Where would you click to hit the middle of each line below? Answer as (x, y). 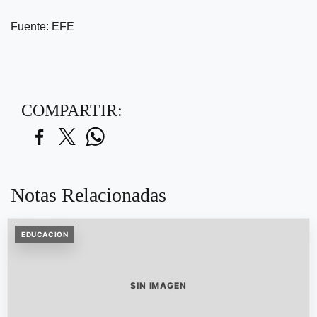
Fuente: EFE (42, 27)
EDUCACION (45, 235)
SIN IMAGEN (158, 286)
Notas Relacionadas (88, 195)
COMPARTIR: (72, 111)
